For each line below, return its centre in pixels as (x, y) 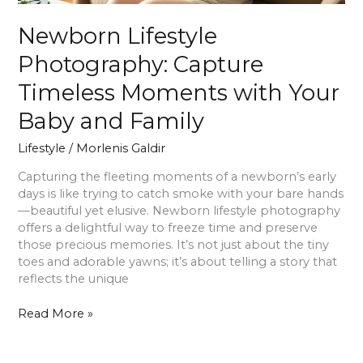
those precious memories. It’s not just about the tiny (174, 245)
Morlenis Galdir (121, 148)
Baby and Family (111, 122)
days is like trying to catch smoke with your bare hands (181, 194)
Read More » (56, 314)
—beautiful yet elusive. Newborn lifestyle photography (179, 211)
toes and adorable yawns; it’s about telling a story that (178, 262)
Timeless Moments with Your (179, 93)
